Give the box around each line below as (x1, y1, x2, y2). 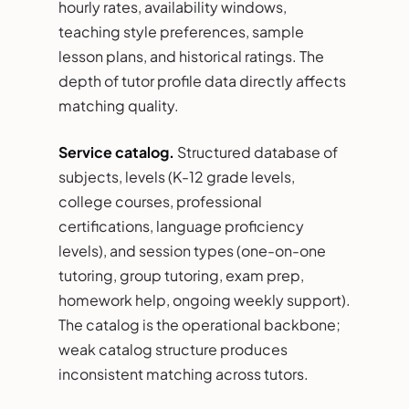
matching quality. (58, 95, 179, 115)
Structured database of (174, 142, 338, 162)
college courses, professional (58, 191, 262, 211)
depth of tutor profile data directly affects (58, 70, 346, 90)
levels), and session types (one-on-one (58, 240, 326, 260)
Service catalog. (58, 142, 174, 162)
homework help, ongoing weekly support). (58, 289, 351, 309)
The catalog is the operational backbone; (58, 314, 341, 334)
